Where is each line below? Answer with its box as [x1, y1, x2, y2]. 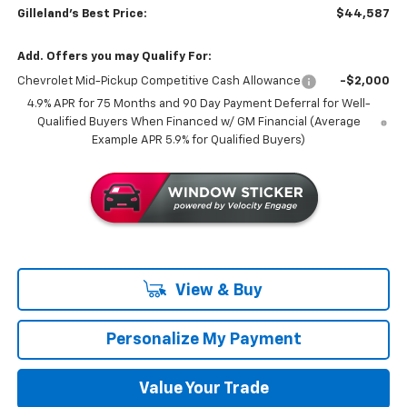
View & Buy [172, 282, 263, 299]
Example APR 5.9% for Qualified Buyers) [92, 134, 306, 146]
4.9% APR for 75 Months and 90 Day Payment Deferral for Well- [26, 97, 371, 110]
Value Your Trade [138, 380, 269, 397]
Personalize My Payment [105, 331, 302, 348]
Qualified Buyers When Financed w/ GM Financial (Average [36, 115, 361, 128]
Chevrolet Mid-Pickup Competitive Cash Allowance [16, 74, 301, 87]
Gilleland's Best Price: [16, 7, 147, 20]
